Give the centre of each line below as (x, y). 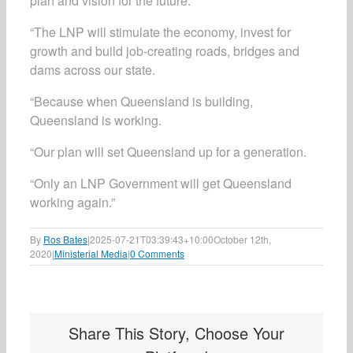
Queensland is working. (96, 120)
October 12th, (242, 239)
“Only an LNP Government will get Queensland (161, 183)
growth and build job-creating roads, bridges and (165, 51)
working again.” (72, 202)
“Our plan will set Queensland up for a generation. (168, 152)
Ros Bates (65, 239)
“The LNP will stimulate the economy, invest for (160, 32)
